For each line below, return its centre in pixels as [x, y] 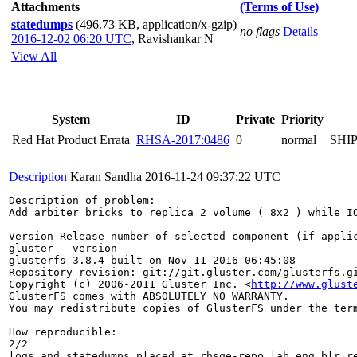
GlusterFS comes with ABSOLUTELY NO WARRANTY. [149, 296]
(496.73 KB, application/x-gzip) [156, 24]
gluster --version [63, 248]
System [71, 119]
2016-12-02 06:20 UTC [71, 39]
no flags [260, 31]
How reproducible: [63, 332]
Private [255, 119]
